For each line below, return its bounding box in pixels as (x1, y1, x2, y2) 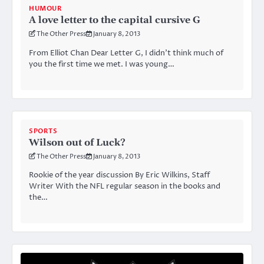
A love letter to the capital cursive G (29, 14, 200, 27)
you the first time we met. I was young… (29, 59, 174, 70)
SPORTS (29, 126, 57, 136)
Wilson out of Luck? (29, 136, 126, 148)
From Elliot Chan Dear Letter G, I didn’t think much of (29, 48, 223, 59)
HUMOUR (29, 4, 62, 14)
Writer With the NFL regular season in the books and (29, 181, 220, 192)
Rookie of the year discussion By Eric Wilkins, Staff (29, 170, 210, 181)
